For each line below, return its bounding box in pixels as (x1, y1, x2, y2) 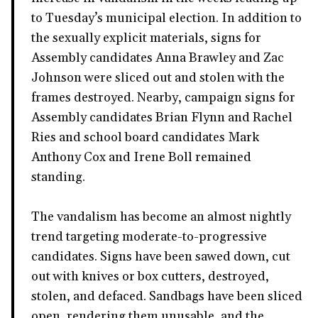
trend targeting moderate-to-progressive (31, 229, 267, 246)
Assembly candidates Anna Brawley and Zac (31, 50, 284, 67)
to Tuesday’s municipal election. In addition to (31, 10, 302, 27)
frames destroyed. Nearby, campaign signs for (31, 89, 295, 106)
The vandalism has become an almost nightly (31, 209, 291, 226)
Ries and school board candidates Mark (31, 129, 259, 146)
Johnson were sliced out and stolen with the (31, 70, 285, 87)
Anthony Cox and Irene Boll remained (31, 149, 251, 166)
